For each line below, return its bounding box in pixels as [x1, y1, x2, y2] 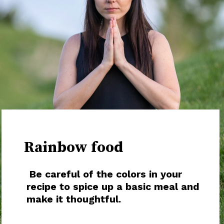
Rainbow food [20, 138, 123, 157]
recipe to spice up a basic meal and [26, 180, 200, 192]
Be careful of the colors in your [26, 168, 182, 180]
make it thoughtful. [26, 193, 121, 205]
